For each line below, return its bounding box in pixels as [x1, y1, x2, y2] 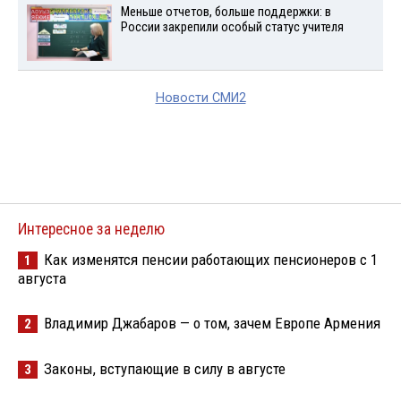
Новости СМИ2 [155, 90, 246, 106]
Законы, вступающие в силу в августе [44, 359, 286, 378]
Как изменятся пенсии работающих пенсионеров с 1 [44, 250, 378, 269]
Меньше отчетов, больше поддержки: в [120, 4, 331, 20]
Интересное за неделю [18, 219, 165, 238]
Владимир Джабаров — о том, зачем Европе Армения [44, 313, 380, 332]
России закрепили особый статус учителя [120, 19, 344, 35]
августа [18, 269, 66, 287]
